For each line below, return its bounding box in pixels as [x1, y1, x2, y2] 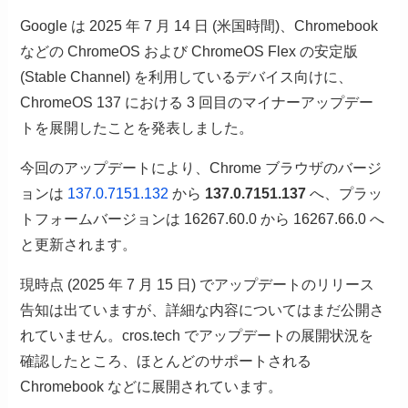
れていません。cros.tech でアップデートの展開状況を [20, 328, 374, 344]
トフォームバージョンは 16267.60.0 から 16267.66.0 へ [20, 211, 385, 228]
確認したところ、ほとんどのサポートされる [20, 353, 312, 370]
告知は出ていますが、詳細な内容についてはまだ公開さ [20, 302, 385, 319]
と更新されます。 [20, 237, 138, 253]
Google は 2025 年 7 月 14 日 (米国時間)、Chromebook [20, 18, 379, 35]
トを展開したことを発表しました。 [20, 120, 254, 137]
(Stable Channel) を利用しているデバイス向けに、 [20, 69, 353, 86]
